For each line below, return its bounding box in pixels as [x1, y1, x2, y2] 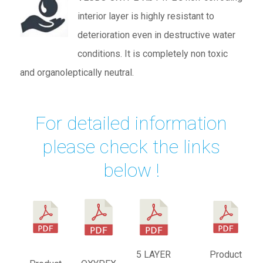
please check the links [42, 135, 221, 158]
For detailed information [35, 112, 228, 134]
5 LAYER [136, 248, 171, 260]
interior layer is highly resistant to [77, 10, 214, 22]
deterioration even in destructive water [77, 29, 235, 41]
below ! [103, 159, 160, 181]
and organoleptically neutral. [19, 66, 134, 78]
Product [209, 248, 242, 260]
